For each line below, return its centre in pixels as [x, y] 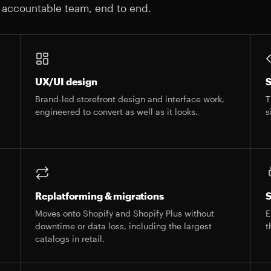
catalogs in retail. [70, 239]
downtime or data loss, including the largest [123, 226]
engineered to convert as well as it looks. [116, 112]
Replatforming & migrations [99, 196]
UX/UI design [66, 81]
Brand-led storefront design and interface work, [129, 99]
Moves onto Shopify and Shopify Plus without [124, 213]
